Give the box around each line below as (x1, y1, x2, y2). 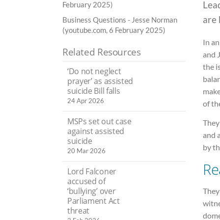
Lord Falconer (67, 166, 116, 177)
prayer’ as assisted (67, 75, 133, 86)
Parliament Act (67, 195, 120, 206)
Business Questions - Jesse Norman (62, 15, 177, 24)
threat (67, 205, 90, 216)
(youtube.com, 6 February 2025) (62, 25, 165, 34)
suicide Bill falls (67, 85, 120, 96)
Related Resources (62, 45, 141, 59)
